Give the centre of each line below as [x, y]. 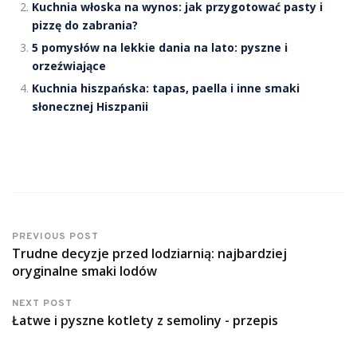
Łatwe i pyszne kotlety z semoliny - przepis [145, 320]
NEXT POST [42, 303]
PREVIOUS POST [55, 236]
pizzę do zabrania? [85, 25]
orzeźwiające [69, 65]
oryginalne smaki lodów [84, 271]
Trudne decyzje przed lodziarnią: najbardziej [149, 253]
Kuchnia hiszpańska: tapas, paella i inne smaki [166, 88]
